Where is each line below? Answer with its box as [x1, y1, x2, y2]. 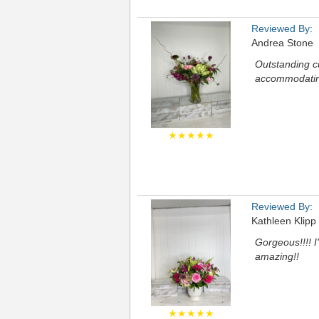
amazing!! [255, 251, 299, 262]
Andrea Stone [251, 37, 313, 48]
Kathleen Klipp [251, 215, 316, 226]
